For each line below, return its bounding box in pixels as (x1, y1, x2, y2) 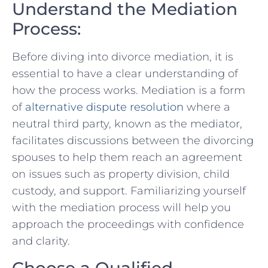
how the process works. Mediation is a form (12, 84, 245, 98)
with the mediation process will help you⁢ (12, 201, 231, 215)
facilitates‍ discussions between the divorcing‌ (12, 134, 254, 148)
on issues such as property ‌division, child (12, 167, 230, 181)
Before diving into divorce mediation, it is (12, 50, 233, 64)
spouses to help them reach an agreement (12, 151, 242, 165)
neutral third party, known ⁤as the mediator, (12, 117, 242, 131)
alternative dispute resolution (25, 100, 184, 114)
